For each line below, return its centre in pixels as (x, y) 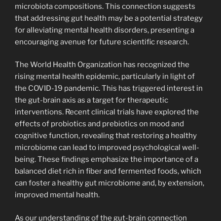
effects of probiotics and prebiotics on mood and (99, 124)
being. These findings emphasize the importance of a (107, 160)
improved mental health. (57, 195)
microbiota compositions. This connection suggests (105, 6)
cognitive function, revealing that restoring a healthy (106, 136)
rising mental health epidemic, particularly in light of (105, 77)
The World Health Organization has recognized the (102, 65)
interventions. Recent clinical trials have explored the (107, 112)
